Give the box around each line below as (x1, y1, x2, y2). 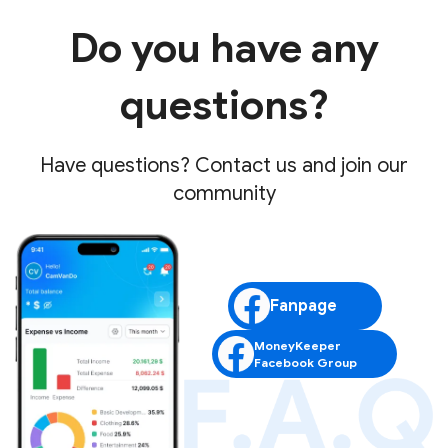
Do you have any (69, 23, 379, 74)
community (172, 181, 276, 207)
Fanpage (269, 296, 337, 317)
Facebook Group (254, 355, 358, 371)
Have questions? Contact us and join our (40, 153, 408, 179)
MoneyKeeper (254, 338, 342, 354)
